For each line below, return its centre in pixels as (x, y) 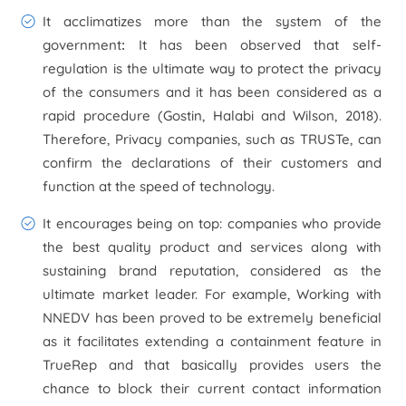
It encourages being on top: (133, 223)
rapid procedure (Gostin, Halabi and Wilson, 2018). (212, 116)
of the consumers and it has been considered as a (212, 92)
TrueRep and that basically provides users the (212, 365)
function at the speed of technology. (159, 186)
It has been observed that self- (260, 45)
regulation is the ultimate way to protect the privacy (212, 68)
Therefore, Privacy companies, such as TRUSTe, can (212, 139)
